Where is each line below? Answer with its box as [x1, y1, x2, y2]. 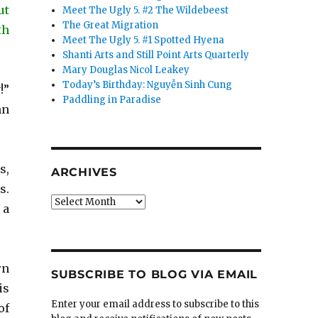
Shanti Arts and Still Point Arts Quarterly [62, 49, 250, 62]
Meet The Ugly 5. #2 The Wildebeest [62, 4, 229, 17]
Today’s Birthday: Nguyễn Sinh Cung [62, 79, 233, 92]
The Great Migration [62, 19, 159, 32]
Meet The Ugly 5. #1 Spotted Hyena [62, 34, 225, 47]
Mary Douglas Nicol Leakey [62, 64, 190, 77]
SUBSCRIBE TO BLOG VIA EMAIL [50, 268, 258, 282]
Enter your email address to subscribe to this [50, 298, 259, 311]
